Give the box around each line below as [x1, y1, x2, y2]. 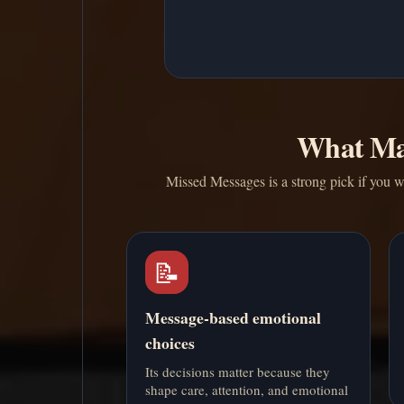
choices [145, 331, 195, 355]
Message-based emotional [145, 306, 321, 330]
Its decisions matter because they [145, 363, 330, 381]
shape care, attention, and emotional [145, 381, 348, 399]
